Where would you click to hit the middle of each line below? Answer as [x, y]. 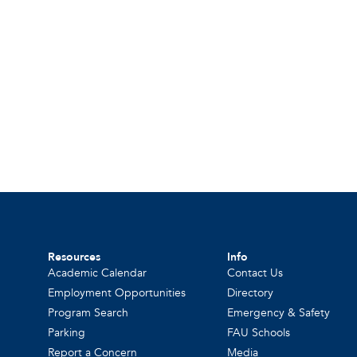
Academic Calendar [98, 273]
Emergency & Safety [279, 313]
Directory [251, 293]
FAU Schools [259, 333]
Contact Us [255, 273]
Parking [67, 333]
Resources [75, 257]
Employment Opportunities [117, 293]
